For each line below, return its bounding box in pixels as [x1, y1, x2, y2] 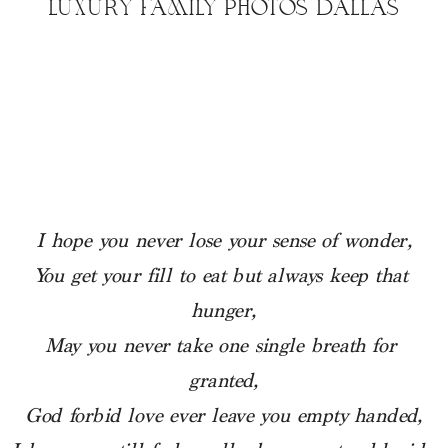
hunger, [191, 300, 257, 325]
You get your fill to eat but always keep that [33, 265, 408, 290]
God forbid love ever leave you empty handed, [25, 405, 423, 430]
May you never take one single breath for [44, 335, 397, 360]
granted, [189, 370, 259, 395]
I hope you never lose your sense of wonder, [35, 230, 413, 255]
